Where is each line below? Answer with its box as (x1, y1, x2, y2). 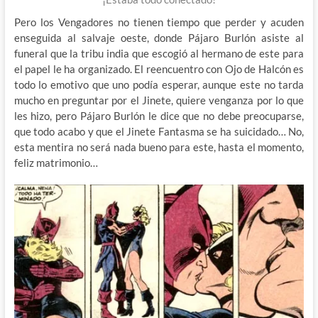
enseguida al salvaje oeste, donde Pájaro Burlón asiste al (13, 31, 305, 44)
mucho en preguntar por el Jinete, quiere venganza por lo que (13, 93, 305, 106)
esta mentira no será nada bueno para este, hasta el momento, (13, 140, 305, 153)
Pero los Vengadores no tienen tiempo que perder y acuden (13, 15, 305, 28)
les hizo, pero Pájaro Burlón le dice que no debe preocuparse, (13, 109, 305, 122)
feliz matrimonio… (13, 155, 98, 169)
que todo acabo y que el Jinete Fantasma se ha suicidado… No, (13, 124, 305, 138)
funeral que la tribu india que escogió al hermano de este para (13, 46, 305, 60)
